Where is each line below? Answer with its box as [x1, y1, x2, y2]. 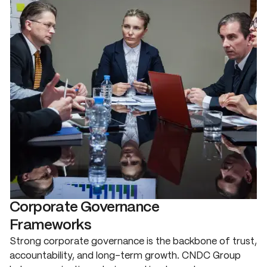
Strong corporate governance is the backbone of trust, [10, 237, 257, 246]
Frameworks [10, 218, 91, 232]
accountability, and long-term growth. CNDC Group [10, 251, 241, 260]
